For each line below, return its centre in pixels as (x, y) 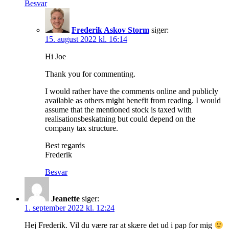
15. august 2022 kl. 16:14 (86, 39)
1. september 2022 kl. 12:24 (70, 208)
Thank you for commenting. (90, 74)
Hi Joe (55, 57)
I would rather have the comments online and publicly (132, 91)
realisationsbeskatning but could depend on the (120, 119)
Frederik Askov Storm (110, 30)
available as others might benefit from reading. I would (133, 101)
